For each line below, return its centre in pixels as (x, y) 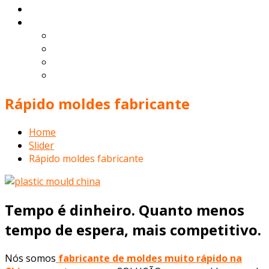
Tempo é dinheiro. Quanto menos (125, 210)
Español (71, 49)
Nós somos (30, 258)
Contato (47, 9)
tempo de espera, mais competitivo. (133, 229)
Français (71, 75)
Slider (41, 145)
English (69, 35)
